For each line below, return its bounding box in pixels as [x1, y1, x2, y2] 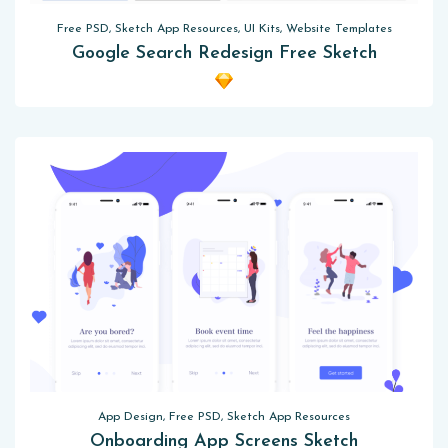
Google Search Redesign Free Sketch [71, 44, 377, 63]
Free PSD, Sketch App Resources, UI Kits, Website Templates [56, 23, 392, 35]
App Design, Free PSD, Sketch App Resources [98, 411, 350, 423]
